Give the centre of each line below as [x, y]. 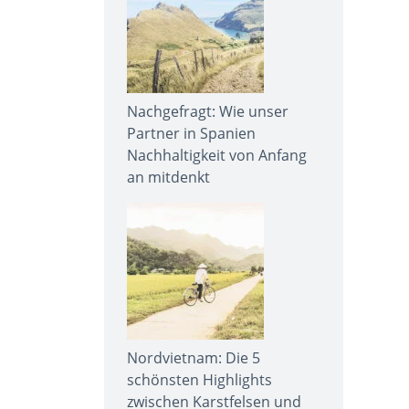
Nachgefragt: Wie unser [208, 111]
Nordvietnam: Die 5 [194, 357]
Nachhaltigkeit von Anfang [217, 155]
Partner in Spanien [191, 133]
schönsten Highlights [199, 379]
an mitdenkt [168, 177]
